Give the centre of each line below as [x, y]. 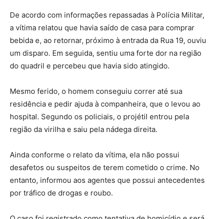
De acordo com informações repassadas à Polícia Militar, [107, 15]
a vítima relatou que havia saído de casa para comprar [102, 28]
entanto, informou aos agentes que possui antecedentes [107, 180]
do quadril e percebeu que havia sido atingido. [90, 66]
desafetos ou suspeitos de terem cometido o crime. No [105, 168]
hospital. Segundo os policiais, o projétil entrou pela [99, 117]
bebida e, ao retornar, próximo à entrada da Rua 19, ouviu [108, 41]
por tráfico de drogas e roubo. [61, 193]
